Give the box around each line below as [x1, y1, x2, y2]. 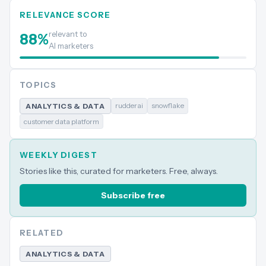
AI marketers [49, 41, 93, 50]
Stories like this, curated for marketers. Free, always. [20, 166, 218, 176]
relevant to [49, 29, 87, 39]
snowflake [151, 101, 184, 110]
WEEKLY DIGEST [20, 150, 97, 160]
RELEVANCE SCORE [20, 10, 111, 20]
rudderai [115, 101, 143, 110]
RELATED [20, 228, 64, 237]
